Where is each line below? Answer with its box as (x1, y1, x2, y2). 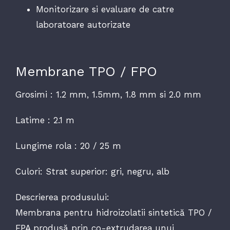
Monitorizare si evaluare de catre (35, 4, 174, 14)
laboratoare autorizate (35, 20, 130, 30)
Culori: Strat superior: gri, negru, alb (15, 166, 169, 177)
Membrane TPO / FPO (15, 64, 157, 79)
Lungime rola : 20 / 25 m (15, 141, 121, 151)
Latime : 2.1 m (15, 115, 74, 125)
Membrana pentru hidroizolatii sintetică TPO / (15, 207, 212, 218)
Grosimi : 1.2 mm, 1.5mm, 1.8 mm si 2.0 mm (15, 89, 201, 100)
